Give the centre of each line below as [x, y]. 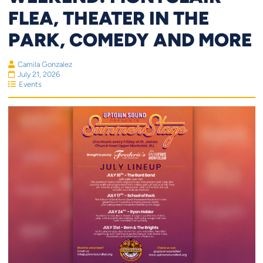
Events [30, 84]
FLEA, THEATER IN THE [108, 17]
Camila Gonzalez [45, 64]
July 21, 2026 [38, 74]
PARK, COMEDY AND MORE [130, 39]
